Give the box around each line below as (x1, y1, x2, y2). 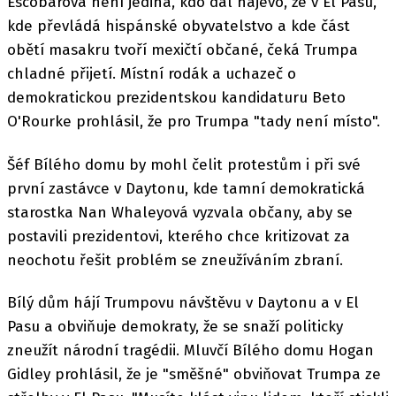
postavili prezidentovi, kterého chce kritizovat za (7, 226, 350, 246)
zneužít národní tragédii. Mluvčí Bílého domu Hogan (7, 340, 374, 360)
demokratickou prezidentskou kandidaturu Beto (7, 88, 346, 108)
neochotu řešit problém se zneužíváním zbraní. (7, 250, 343, 270)
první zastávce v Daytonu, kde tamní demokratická (7, 179, 365, 198)
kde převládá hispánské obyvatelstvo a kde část (7, 17, 350, 36)
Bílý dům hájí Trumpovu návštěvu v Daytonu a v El (7, 293, 359, 312)
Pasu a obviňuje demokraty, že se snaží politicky (7, 316, 343, 336)
